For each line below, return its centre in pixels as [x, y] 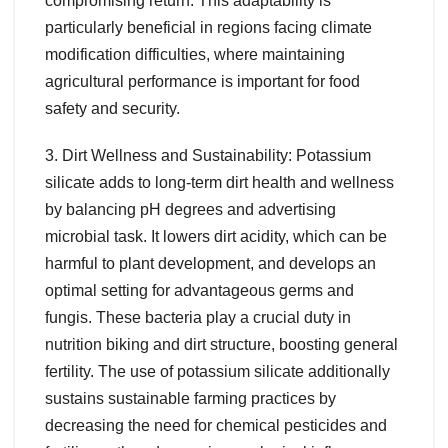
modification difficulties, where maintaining [195, 54]
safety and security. [112, 108]
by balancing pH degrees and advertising [190, 209]
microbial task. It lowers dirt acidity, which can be [216, 236]
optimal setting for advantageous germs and [199, 290]
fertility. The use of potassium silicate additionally [217, 371]
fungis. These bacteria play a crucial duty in [198, 317]
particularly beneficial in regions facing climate [208, 27]
